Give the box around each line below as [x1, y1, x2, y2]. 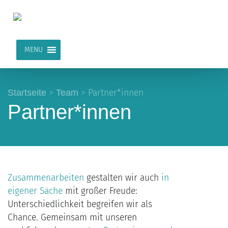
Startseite [8, 87, 46, 98]
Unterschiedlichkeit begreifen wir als [8, 199, 152, 210]
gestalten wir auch [87, 173, 159, 184]
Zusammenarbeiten [8, 173, 87, 184]
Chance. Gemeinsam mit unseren [8, 212, 137, 223]
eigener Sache [8, 186, 63, 197]
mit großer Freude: [63, 186, 137, 197]
